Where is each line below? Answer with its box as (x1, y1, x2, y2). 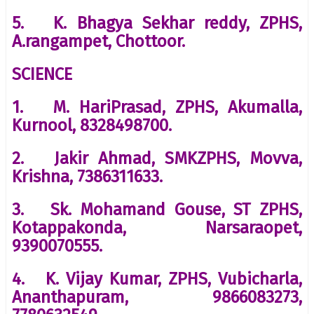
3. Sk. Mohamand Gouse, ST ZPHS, (12, 199, 302, 219)
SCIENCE (12, 64, 72, 84)
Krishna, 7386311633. (12, 166, 163, 186)
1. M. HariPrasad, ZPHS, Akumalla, (12, 97, 302, 117)
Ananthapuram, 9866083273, (12, 287, 302, 307)
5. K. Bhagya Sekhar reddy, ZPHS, (12, 13, 302, 33)
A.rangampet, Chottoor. (12, 31, 185, 51)
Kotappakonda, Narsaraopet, (12, 217, 302, 238)
